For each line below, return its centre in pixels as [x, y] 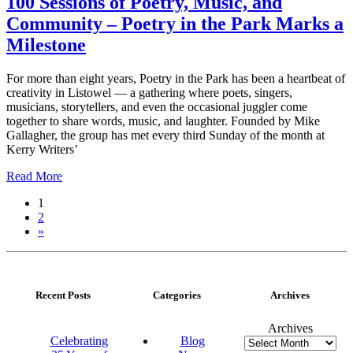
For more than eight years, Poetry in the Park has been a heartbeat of [176, 78]
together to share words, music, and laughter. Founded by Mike [163, 121]
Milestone [46, 45]
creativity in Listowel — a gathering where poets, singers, [149, 93]
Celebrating [79, 341]
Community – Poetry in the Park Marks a [175, 24]
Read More [34, 176]
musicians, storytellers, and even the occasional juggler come [157, 107]
